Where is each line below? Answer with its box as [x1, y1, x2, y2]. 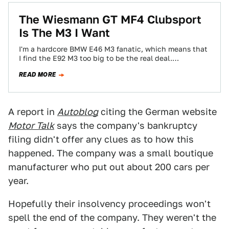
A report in [8, 106, 57, 117]
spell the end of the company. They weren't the [8, 212, 216, 223]
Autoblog [57, 106, 98, 117]
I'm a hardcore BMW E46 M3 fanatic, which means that [19, 45, 208, 53]
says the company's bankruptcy [54, 120, 197, 131]
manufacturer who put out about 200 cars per [8, 162, 210, 172]
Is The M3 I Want [19, 26, 110, 39]
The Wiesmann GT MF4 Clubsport [19, 13, 201, 26]
